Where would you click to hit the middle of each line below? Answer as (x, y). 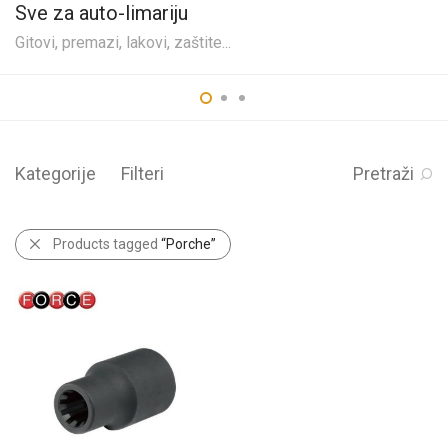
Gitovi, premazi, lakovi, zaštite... (123, 43)
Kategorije (55, 174)
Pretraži (383, 174)
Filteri (142, 174)
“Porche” (188, 244)
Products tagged (107, 244)
